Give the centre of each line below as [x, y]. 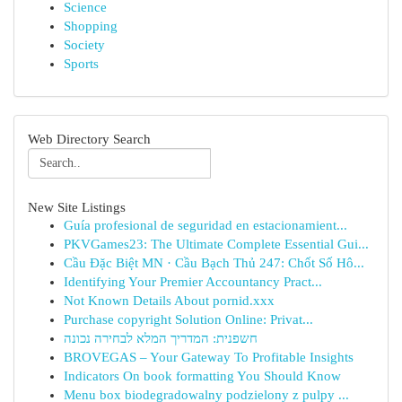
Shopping [91, 26]
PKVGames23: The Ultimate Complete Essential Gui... [216, 244]
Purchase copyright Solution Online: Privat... [188, 319]
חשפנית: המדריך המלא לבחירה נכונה [161, 338]
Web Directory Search [89, 139]
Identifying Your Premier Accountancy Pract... [193, 282]
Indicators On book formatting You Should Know [202, 376]
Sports [81, 64]
